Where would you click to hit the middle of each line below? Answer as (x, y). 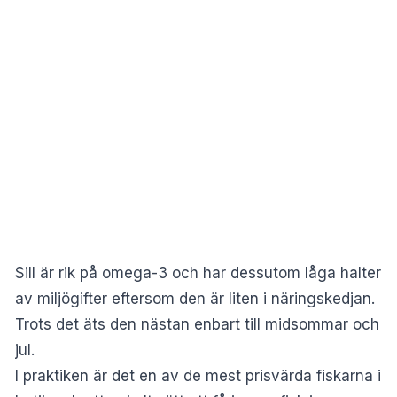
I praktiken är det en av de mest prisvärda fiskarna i (198, 375)
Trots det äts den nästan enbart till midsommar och (197, 324)
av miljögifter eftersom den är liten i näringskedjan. (195, 298)
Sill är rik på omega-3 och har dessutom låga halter (198, 272)
